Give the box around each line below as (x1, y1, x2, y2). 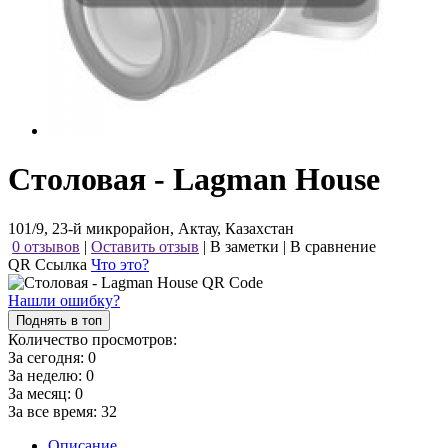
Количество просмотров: (8, 330, 177, 348)
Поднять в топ (16, 312, 102, 328)
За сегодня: (8, 348, 88, 366)
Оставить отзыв (91, 237, 199, 255)
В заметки (210, 237, 279, 255)
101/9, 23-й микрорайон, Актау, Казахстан (8, 219, 294, 237)
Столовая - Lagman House (8, 161, 380, 198)
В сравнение (290, 237, 376, 255)
